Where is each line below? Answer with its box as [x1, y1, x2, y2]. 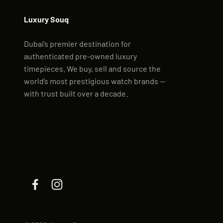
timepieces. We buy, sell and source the [24, 63, 161, 73]
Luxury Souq [24, 14, 69, 24]
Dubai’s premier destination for [24, 38, 131, 48]
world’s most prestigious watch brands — [24, 76, 165, 86]
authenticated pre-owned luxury [24, 51, 137, 61]
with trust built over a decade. [24, 88, 128, 98]
